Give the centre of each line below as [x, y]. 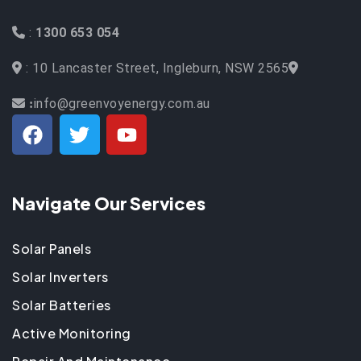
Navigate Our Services [110, 203]
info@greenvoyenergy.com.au [122, 104]
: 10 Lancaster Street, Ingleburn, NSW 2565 [155, 68]
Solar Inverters [60, 277]
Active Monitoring [72, 334]
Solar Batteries [62, 305]
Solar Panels [52, 249]
